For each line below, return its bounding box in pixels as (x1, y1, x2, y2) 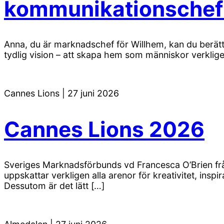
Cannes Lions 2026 (4, 116, 204, 142)
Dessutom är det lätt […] (4, 180, 104, 191)
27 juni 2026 (67, 88, 119, 99)
